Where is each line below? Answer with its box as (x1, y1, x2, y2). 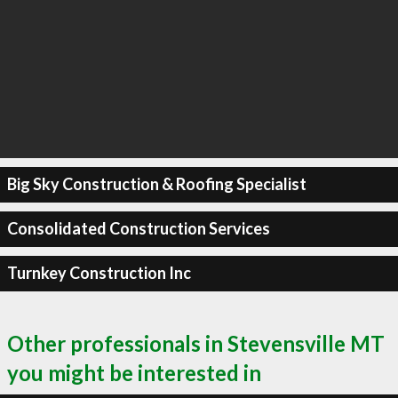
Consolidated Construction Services (6, 219, 270, 238)
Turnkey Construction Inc (6, 263, 191, 283)
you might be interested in (7, 359, 261, 386)
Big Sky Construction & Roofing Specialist (6, 174, 306, 194)
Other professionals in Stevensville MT (7, 330, 385, 356)
